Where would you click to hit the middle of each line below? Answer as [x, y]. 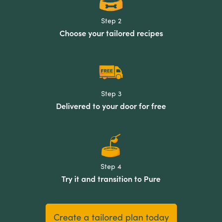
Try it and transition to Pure [111, 179]
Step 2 [111, 21]
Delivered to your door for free [111, 106]
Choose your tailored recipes [111, 33]
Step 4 [111, 166]
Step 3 [111, 94]
